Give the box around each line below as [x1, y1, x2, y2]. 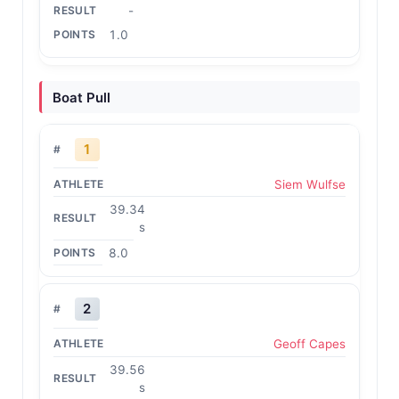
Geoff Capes [273, 337, 346, 351]
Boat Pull [52, 88, 110, 106]
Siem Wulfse [273, 176, 346, 191]
